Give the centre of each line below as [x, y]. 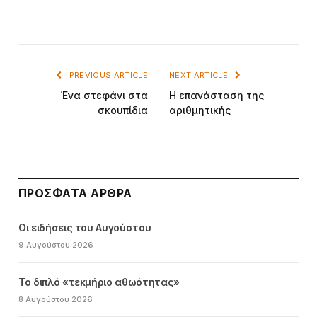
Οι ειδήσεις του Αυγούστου [85, 228]
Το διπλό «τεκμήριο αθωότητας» [99, 282]
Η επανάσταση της [217, 96]
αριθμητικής [200, 110]
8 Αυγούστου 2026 [56, 300]
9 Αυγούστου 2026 [56, 245]
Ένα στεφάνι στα [104, 96]
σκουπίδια [123, 110]
